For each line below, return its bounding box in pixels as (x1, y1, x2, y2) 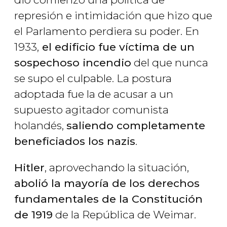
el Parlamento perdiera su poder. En (14, 25, 199, 38)
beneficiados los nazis (14, 135, 135, 148)
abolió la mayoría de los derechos (14, 177, 200, 190)
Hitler (14, 161, 45, 174)
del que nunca (131, 56, 208, 69)
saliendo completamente (66, 119, 205, 132)
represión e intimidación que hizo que (14, 9, 212, 22)
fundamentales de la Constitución (14, 193, 203, 206)
